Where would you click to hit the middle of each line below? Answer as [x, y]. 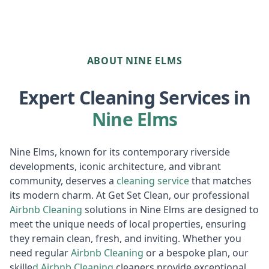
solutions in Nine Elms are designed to [171, 209]
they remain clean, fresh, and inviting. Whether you [125, 238]
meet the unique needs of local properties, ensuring [128, 224]
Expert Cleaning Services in [134, 97]
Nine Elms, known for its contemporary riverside [120, 152]
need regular [40, 252]
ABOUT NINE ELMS [134, 60]
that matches [220, 180]
